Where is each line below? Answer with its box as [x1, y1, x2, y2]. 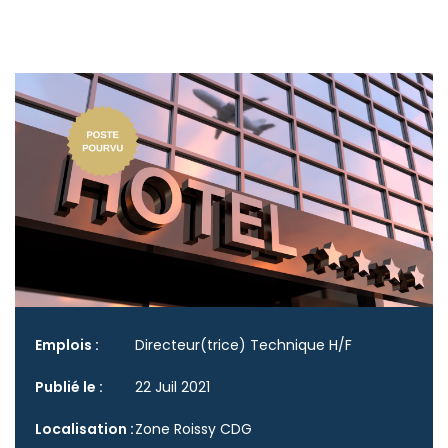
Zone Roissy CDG [135, 419, 252, 440]
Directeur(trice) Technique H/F [135, 335, 352, 356]
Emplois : [35, 335, 99, 356]
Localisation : [35, 419, 134, 440]
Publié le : [35, 377, 103, 398]
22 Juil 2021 [135, 377, 210, 398]
